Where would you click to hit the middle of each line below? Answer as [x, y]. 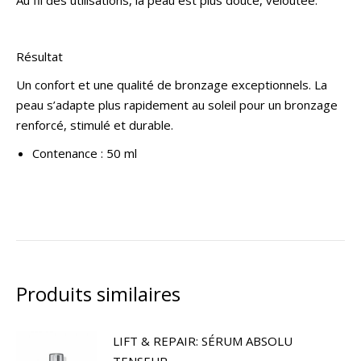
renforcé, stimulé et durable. [95, 125]
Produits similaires [98, 294]
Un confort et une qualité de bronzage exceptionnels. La [172, 85]
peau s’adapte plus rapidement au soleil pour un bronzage [177, 105]
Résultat [39, 56]
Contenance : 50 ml [85, 153]
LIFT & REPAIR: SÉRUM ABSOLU [203, 341]
